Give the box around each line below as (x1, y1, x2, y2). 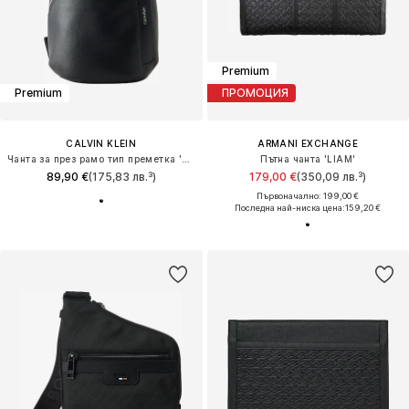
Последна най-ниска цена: (235, 202, 346, 213)
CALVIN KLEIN (66, 137, 137, 149)
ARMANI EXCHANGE (257, 137, 359, 149)
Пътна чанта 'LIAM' (260, 152, 356, 164)
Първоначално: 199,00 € (257, 190, 360, 201)
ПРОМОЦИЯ (221, 86, 288, 100)
